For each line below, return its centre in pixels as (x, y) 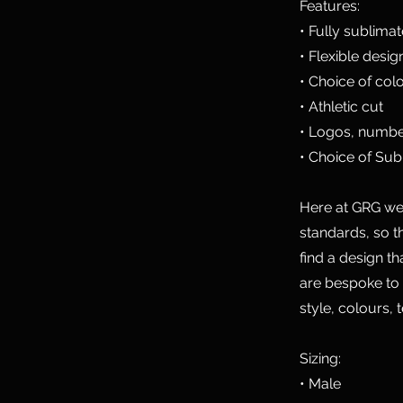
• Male (320, 384)
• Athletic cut (341, 107)
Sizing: (320, 359)
